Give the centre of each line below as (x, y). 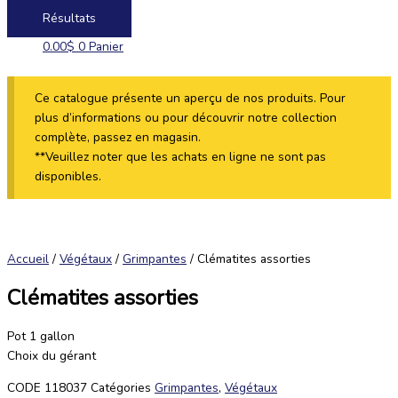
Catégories (121, 387)
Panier (106, 47)
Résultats (69, 19)
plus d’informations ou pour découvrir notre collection (185, 117)
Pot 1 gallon (41, 337)
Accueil (28, 259)
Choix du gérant (52, 356)
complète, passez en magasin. (117, 137)
